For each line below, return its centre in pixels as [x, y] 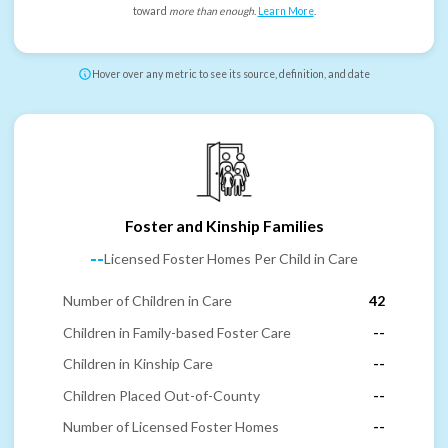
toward [150, 11]
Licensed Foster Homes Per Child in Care [231, 259]
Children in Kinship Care [138, 364]
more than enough [211, 11]
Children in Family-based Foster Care [177, 332]
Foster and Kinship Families [224, 225]
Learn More [285, 11]
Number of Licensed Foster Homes [171, 427]
